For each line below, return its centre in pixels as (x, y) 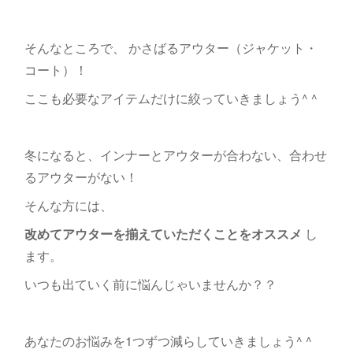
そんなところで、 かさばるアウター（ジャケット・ (171, 48)
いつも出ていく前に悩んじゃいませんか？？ (150, 284)
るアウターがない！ (82, 177)
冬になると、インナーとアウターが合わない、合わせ (175, 155)
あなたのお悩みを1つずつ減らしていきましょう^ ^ (168, 341)
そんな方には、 (68, 205)
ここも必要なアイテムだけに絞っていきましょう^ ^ (171, 98)
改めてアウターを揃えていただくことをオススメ (163, 234)
